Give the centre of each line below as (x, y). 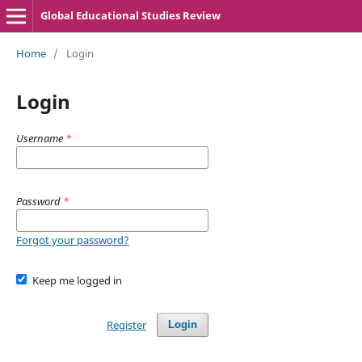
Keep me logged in (78, 280)
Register (126, 324)
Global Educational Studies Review (130, 15)
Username (40, 138)
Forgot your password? (72, 240)
